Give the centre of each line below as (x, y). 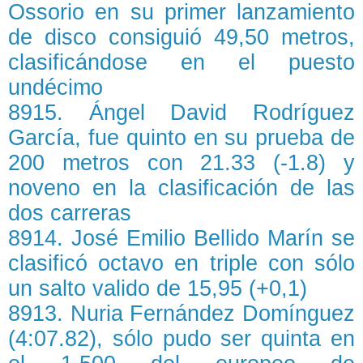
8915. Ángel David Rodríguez (181, 113)
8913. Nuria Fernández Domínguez (181, 314)
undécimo (56, 88)
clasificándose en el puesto (181, 63)
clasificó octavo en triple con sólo (181, 264)
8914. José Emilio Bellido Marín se (181, 239)
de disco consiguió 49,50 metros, (181, 38)
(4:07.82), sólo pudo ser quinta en (181, 339)
